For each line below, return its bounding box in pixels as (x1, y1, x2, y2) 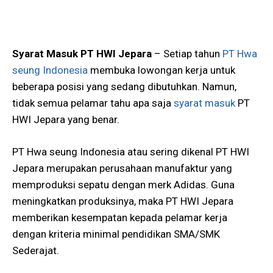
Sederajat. (12, 244, 59, 257)
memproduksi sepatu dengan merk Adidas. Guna (12, 178, 235, 191)
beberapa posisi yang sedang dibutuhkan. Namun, (12, 80, 236, 93)
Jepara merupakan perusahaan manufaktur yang (12, 161, 232, 174)
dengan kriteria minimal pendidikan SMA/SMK (12, 227, 220, 240)
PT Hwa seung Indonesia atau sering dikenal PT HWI (12, 145, 249, 158)
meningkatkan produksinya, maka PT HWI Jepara (12, 194, 233, 207)
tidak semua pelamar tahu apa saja (12, 97, 174, 109)
